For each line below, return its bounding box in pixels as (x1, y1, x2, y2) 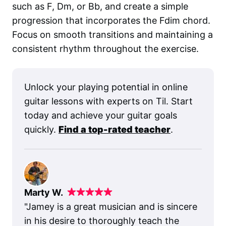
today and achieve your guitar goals (24, 109, 177, 121)
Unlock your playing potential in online (24, 81, 188, 92)
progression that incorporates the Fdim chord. (12, 15, 210, 26)
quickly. (24, 124, 56, 135)
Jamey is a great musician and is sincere (26, 201, 197, 212)
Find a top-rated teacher (59, 124, 171, 135)
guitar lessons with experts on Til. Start (24, 95, 193, 106)
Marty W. (24, 187, 63, 198)
